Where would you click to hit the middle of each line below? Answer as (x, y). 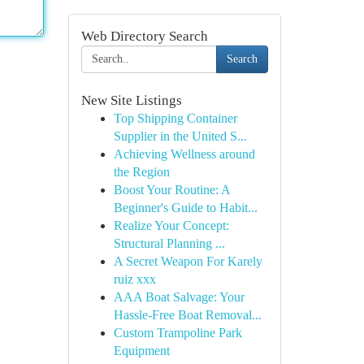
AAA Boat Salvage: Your (179, 297)
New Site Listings (131, 100)
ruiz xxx (134, 279)
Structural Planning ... (169, 243)
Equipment (141, 351)
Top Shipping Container (175, 118)
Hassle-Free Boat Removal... (187, 315)
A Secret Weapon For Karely (188, 261)
